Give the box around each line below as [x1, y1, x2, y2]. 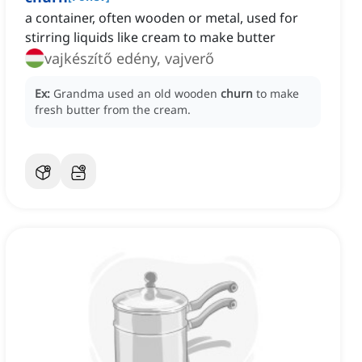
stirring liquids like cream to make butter [25, 28, 276, 47]
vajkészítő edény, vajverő [44, 48, 214, 69]
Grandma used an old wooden [53, 86, 221, 102]
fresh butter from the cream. [35, 102, 191, 118]
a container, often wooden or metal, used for [25, 9, 298, 27]
